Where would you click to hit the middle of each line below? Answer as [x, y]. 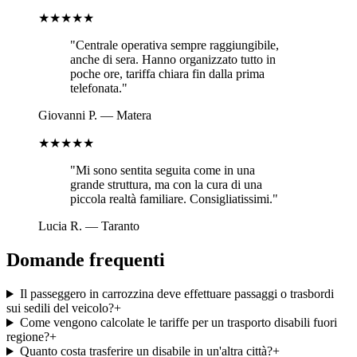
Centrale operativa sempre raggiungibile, [177, 45]
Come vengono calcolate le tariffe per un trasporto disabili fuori [178, 323]
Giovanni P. [68, 116]
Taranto [120, 226]
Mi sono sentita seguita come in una [165, 171]
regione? [28, 337]
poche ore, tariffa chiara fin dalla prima [167, 74]
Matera [134, 116]
